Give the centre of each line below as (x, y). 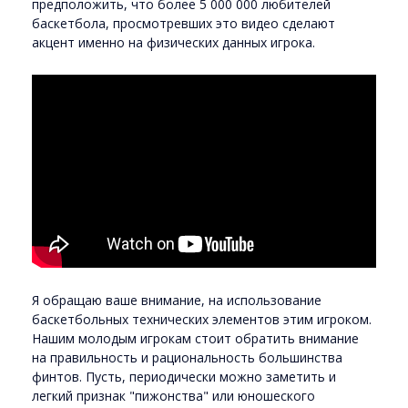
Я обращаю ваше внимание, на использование (177, 300)
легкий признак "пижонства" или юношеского (173, 395)
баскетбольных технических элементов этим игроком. (202, 319)
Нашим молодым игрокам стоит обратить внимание (195, 338)
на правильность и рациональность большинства (187, 357)
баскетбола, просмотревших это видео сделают (184, 23)
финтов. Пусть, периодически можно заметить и (184, 376)
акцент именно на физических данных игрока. (175, 42)
